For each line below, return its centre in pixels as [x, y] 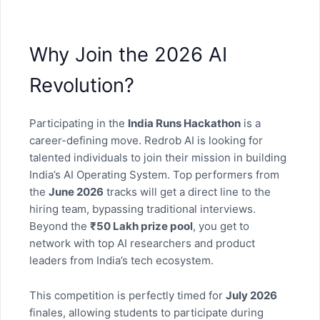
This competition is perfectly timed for [127, 295]
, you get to [221, 226]
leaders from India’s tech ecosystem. [121, 261]
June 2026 [76, 192]
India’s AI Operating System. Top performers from [154, 175]
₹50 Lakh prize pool [141, 226]
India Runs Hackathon [184, 124]
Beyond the [60, 226]
